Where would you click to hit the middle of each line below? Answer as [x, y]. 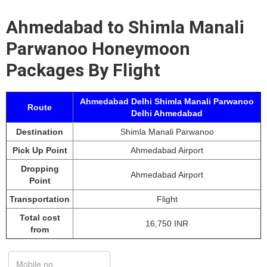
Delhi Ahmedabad [167, 113]
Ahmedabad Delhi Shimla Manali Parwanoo [167, 101]
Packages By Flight [83, 70]
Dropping [40, 169]
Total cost [40, 218]
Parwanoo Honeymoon [98, 49]
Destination [40, 132]
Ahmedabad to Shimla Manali [125, 27]
